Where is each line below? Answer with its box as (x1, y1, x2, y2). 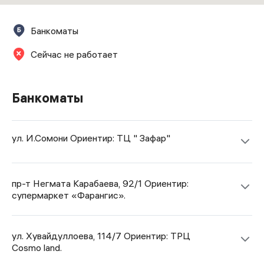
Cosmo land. (12, 242, 62, 253)
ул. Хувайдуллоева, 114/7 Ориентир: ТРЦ (12, 230, 190, 242)
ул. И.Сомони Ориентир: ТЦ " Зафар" (12, 132, 170, 144)
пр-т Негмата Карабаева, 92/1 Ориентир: (12, 177, 189, 189)
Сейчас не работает (31, 48, 118, 60)
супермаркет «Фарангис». (12, 189, 126, 201)
